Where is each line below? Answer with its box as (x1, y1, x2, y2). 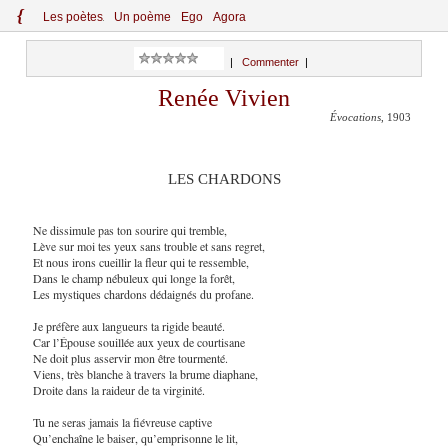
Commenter (242, 56, 299, 69)
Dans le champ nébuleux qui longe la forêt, (32, 269, 235, 286)
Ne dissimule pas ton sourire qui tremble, (32, 221, 227, 238)
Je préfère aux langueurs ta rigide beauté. (32, 317, 225, 334)
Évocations (330, 112, 381, 123)
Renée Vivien (158, 85, 290, 111)
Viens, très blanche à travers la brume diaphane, (32, 365, 258, 382)
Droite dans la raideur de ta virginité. (32, 381, 205, 398)
